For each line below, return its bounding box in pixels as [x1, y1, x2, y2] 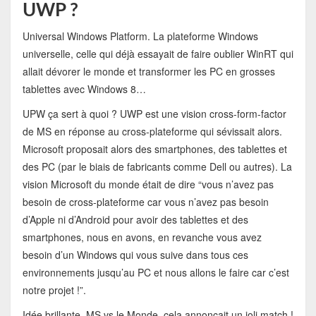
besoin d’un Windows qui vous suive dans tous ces [22, 248, 248, 262]
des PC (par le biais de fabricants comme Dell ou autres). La [22, 159, 292, 174]
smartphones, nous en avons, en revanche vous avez [22, 230, 262, 245]
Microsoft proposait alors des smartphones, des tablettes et [22, 142, 287, 157]
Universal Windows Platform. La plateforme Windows [22, 29, 258, 44]
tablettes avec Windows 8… [22, 82, 146, 97]
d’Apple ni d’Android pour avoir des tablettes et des [22, 212, 248, 227]
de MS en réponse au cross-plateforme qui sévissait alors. [22, 124, 282, 139]
